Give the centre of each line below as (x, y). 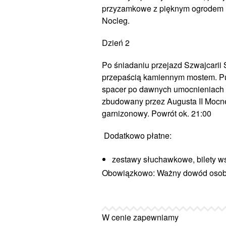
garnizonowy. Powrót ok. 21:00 (157, 113)
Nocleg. (116, 20)
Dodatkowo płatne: (138, 135)
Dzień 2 (116, 43)
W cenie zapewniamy (140, 217)
